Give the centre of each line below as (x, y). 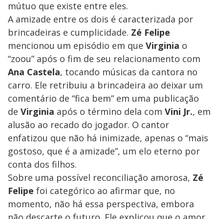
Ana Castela (34, 72)
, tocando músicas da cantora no (129, 72)
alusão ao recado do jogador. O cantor (88, 125)
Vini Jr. (179, 112)
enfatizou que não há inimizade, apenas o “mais (108, 138)
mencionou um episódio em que (77, 46)
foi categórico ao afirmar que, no (104, 191)
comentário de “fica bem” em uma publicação (103, 99)
